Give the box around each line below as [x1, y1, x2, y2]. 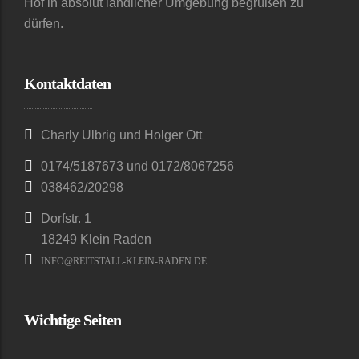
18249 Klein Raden [41, 232, 151, 246]
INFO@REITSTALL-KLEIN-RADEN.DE [41, 256, 207, 267]
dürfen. [24, 17, 63, 30]
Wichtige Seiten [24, 311, 121, 329]
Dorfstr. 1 [41, 212, 91, 225]
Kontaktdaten [24, 75, 111, 92]
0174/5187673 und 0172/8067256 [41, 159, 234, 173]
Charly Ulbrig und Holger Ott [41, 128, 202, 142]
